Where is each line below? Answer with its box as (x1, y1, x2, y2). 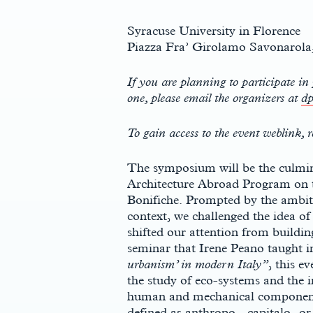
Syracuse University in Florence (127, 23, 300, 38)
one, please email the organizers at (127, 90, 301, 105)
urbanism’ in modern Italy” (127, 256, 268, 271)
